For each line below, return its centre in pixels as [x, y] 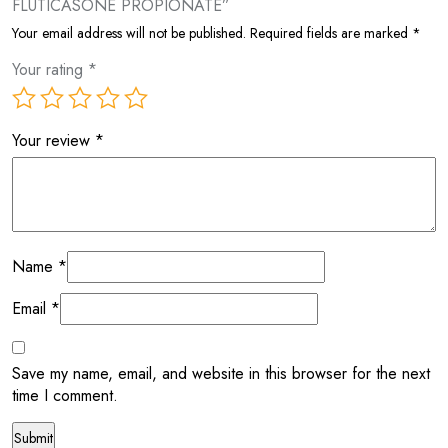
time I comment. [65, 395]
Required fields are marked [331, 32]
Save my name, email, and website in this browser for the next [221, 373]
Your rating [50, 69]
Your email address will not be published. [129, 32]
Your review [53, 140]
